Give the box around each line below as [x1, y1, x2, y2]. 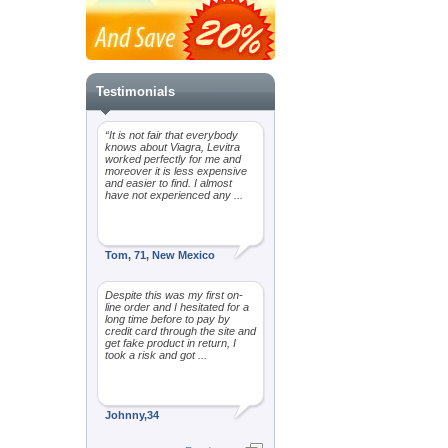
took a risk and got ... [105, 349, 207, 361]
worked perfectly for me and [105, 153, 241, 165]
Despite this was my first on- [105, 289, 243, 301]
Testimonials [96, 84, 175, 99]
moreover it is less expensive [105, 165, 247, 177]
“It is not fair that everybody [105, 129, 238, 141]
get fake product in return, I [105, 337, 236, 349]
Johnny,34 [105, 409, 159, 421]
